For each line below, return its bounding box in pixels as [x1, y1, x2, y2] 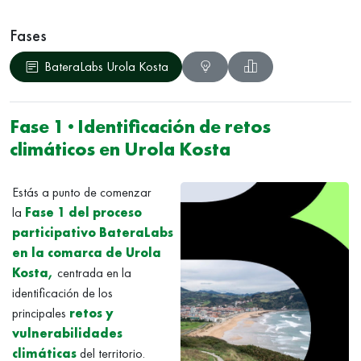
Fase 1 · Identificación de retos [10, 114, 271, 139]
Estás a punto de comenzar [12, 184, 152, 201]
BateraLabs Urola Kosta [44, 58, 169, 75]
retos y [69, 305, 114, 322]
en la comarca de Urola [12, 244, 162, 262]
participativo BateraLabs [12, 224, 174, 242]
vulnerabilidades [12, 325, 123, 342]
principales [12, 305, 70, 322]
